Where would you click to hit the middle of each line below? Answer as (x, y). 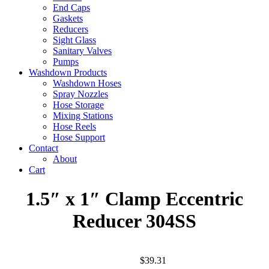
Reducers (71, 29)
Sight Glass (74, 40)
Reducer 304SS (134, 221)
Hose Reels (74, 126)
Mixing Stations (83, 115)
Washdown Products (68, 72)
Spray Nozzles (80, 94)
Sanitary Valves (82, 50)
